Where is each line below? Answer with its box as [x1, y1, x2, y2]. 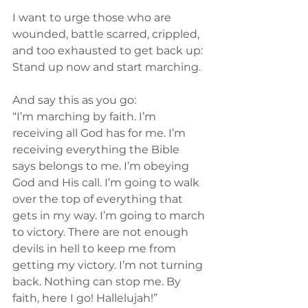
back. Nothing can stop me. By [12, 275, 184, 288]
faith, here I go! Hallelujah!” [12, 291, 157, 305]
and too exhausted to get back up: [12, 44, 206, 57]
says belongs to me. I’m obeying [12, 159, 192, 173]
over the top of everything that [12, 192, 186, 206]
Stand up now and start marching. [12, 60, 201, 74]
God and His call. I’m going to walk [12, 176, 202, 189]
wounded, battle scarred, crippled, [12, 27, 202, 41]
